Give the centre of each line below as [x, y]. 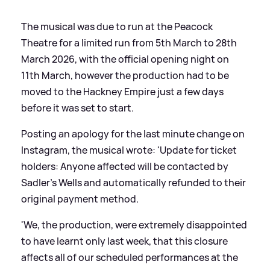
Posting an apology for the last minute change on [133, 134]
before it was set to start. [77, 108]
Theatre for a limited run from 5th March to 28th [129, 43]
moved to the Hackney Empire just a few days [122, 92]
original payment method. [80, 199]
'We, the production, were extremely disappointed [134, 225]
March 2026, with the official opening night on [125, 59]
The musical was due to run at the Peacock [117, 27]
